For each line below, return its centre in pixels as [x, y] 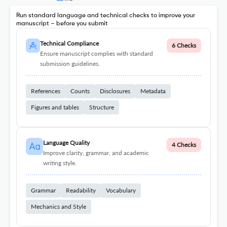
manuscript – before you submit [62, 24]
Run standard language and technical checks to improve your [106, 16]
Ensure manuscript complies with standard [96, 54]
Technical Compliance [69, 44]
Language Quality [66, 143]
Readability [81, 191]
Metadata [153, 91]
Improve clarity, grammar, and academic [96, 153]
